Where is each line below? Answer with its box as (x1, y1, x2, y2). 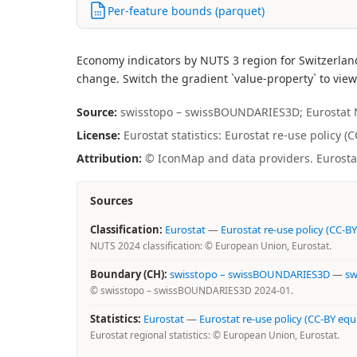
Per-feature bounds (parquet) (108, 2, 265, 18)
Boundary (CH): (90, 267, 167, 281)
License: (76, 127, 120, 143)
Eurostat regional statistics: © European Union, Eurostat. (90, 328, 339, 342)
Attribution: (76, 151, 142, 166)
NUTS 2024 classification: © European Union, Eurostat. (90, 239, 331, 253)
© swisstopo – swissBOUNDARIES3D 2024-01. (90, 284, 293, 297)
